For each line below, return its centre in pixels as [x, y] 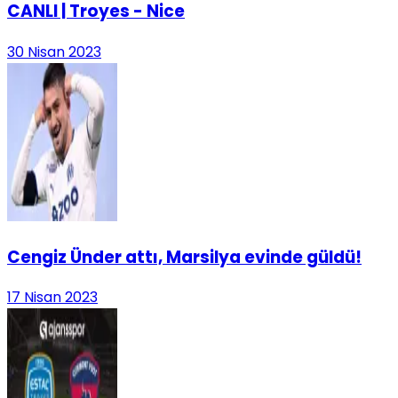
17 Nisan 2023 [52, 298]
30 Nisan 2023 [54, 52]
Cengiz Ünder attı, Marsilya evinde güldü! [184, 257]
